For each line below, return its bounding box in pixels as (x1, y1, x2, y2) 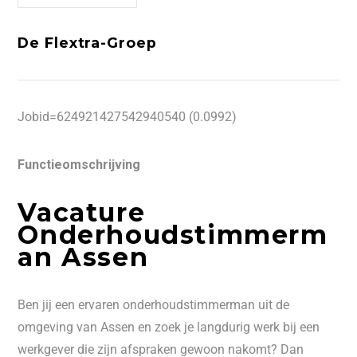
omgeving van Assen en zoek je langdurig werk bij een (18, 320, 320, 335)
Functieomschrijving (18, 157, 141, 172)
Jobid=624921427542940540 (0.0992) (18, 109, 237, 124)
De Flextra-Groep (18, 34, 157, 51)
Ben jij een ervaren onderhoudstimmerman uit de (18, 297, 290, 312)
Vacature (18, 197, 146, 228)
